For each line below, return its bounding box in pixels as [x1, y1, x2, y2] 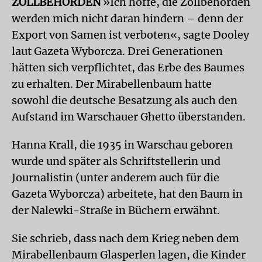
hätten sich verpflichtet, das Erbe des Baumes [12, 61, 244, 74]
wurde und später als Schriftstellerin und [12, 154, 220, 168]
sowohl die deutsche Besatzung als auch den [12, 94, 237, 107]
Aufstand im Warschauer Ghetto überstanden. [12, 110, 246, 123]
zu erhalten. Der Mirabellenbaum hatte [12, 77, 212, 91]
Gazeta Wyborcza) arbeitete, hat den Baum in [12, 187, 243, 201]
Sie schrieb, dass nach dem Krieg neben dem [12, 232, 239, 245]
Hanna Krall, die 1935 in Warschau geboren [12, 138, 233, 151]
